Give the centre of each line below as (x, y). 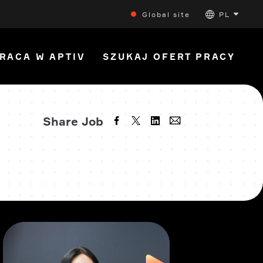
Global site (166, 14)
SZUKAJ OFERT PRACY (169, 56)
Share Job (73, 121)
